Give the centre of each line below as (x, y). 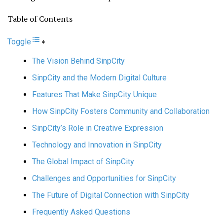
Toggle (19, 41)
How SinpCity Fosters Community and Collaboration (121, 111)
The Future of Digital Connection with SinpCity (111, 195)
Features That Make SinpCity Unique (94, 94)
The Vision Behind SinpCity (78, 61)
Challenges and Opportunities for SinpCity (104, 178)
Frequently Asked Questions (81, 212)
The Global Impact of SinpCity (83, 161)
